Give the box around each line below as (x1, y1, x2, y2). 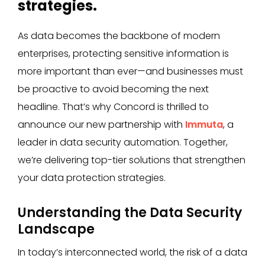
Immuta (185, 118, 223, 131)
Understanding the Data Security (18, 203, 242, 222)
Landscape (18, 220, 95, 238)
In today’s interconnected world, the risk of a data (18, 245, 247, 259)
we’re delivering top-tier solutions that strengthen (18, 153, 245, 167)
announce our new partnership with (18, 118, 185, 131)
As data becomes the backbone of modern (18, 29, 220, 43)
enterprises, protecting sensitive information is (18, 47, 229, 60)
